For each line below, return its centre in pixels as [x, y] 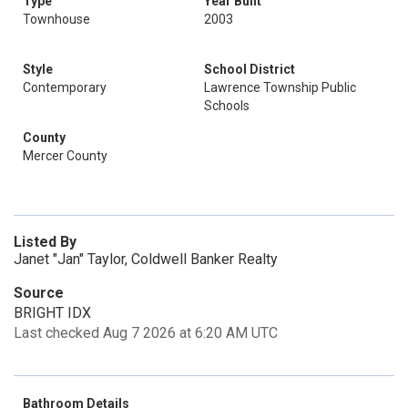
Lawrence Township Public [280, 87]
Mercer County [65, 156]
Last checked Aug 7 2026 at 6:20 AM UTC [146, 333]
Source [39, 293]
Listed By [45, 242]
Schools [227, 106]
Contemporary [65, 87]
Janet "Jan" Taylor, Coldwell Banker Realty [146, 259]
